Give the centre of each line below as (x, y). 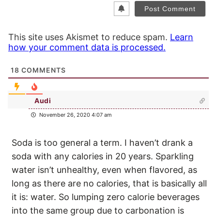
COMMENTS (43, 70)
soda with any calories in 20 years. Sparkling (103, 156)
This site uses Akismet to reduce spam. (89, 37)
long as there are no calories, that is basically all (109, 184)
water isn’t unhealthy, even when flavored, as (104, 170)
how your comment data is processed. (87, 47)
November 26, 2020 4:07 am (75, 115)
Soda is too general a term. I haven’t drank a (102, 143)
